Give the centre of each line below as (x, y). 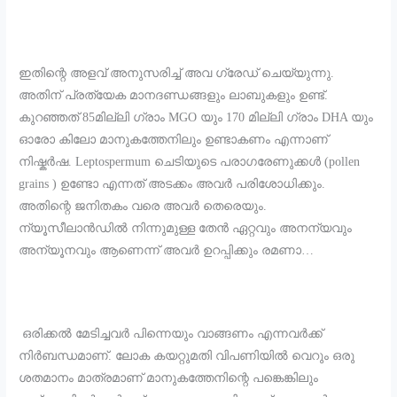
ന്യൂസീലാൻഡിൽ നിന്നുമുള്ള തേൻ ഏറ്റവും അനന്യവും (186, 228)
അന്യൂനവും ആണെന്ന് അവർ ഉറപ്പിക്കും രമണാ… (167, 250)
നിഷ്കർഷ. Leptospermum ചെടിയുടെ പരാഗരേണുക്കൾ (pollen (190, 161)
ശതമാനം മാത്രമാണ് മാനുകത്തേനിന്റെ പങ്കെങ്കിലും (169, 378)
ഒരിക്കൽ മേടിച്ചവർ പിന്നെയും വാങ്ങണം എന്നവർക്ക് (171, 333)
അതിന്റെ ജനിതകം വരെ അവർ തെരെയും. (143, 206)
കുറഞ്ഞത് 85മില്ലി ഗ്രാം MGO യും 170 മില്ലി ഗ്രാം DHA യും (196, 117)
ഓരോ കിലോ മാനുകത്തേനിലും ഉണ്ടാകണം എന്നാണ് (174, 139)
